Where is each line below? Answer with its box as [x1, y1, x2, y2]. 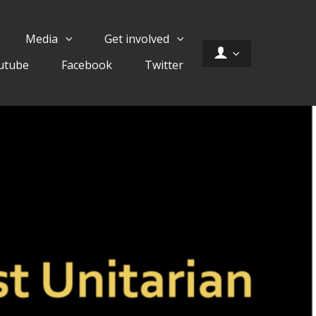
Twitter [144, 57, 183, 73]
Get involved [104, 31, 172, 47]
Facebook [61, 57, 112, 73]
